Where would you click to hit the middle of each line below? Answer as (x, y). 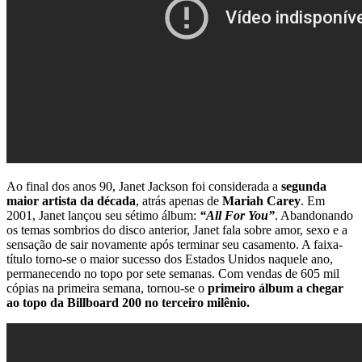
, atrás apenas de (179, 200)
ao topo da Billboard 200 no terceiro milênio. (128, 302)
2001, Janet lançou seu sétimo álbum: (103, 215)
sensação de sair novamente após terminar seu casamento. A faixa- (175, 244)
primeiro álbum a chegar (276, 288)
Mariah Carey (261, 200)
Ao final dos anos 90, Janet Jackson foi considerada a (144, 186)
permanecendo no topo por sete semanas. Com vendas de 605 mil (173, 273)
